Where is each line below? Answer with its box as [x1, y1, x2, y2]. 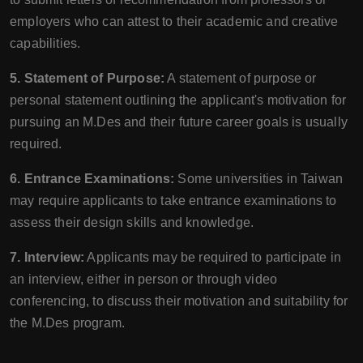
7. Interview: [10, 250, 85, 264]
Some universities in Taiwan [174, 172, 344, 186]
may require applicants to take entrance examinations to [10, 194, 337, 207]
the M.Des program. [10, 316, 126, 330]
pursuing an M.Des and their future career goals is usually [10, 115, 348, 129]
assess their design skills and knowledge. [10, 216, 254, 229]
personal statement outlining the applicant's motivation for [10, 93, 347, 107]
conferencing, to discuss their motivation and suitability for [10, 294, 348, 308]
